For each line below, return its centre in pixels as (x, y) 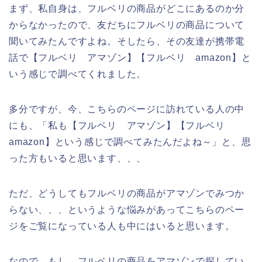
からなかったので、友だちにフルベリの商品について (127, 25)
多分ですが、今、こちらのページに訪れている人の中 (127, 109)
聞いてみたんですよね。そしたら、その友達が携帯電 (127, 42)
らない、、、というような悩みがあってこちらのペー (127, 210)
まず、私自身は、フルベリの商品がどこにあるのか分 (127, 9)
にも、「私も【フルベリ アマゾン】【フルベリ (122, 126)
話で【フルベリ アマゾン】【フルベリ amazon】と (130, 58)
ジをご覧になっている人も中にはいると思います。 (122, 226)
